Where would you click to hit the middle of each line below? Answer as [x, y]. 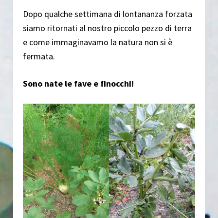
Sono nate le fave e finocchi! [78, 84]
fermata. [39, 56]
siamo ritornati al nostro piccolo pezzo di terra [107, 28]
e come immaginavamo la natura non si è [97, 42]
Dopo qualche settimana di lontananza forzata [107, 14]
